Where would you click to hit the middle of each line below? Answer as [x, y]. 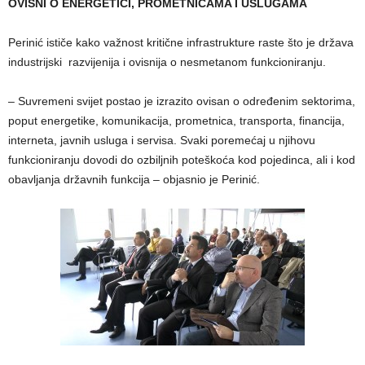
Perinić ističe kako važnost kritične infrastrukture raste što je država [181, 43]
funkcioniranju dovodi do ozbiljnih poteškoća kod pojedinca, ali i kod [182, 160]
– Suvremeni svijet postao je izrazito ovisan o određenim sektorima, [182, 101]
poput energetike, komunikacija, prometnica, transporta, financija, [176, 121]
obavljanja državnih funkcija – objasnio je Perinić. [134, 180]
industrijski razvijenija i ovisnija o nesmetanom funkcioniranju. [167, 62]
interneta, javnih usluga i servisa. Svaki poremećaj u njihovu [162, 141]
